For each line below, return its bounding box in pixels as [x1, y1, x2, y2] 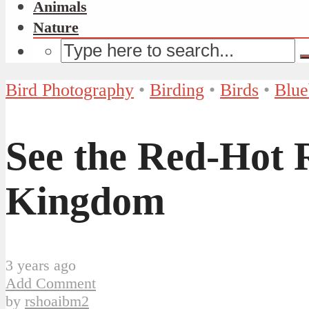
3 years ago [6, 256, 76, 274]
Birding [150, 80, 204, 101]
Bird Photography [6, 80, 134, 101]
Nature [33, 18, 79, 36]
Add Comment [6, 274, 96, 292]
